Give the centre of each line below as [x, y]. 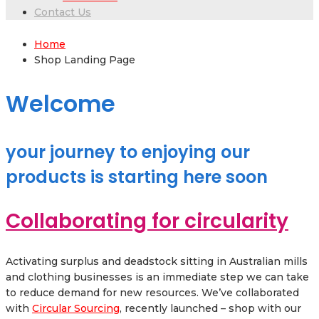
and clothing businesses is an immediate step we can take [157, 277]
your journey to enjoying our [128, 152]
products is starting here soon [137, 177]
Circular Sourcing [76, 308]
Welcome [61, 103]
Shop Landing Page [85, 60]
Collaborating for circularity [147, 221]
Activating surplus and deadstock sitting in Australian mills [157, 261]
